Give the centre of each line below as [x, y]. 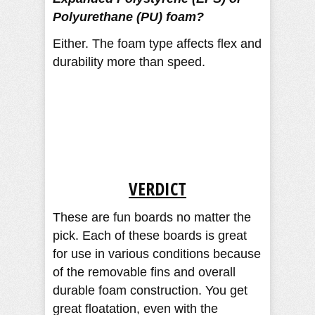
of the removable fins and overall [144, 272]
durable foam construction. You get [150, 290]
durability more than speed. [129, 62]
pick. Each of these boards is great [150, 235]
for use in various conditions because [157, 253]
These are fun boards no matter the [152, 217]
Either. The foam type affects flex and [157, 43]
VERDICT [157, 188]
